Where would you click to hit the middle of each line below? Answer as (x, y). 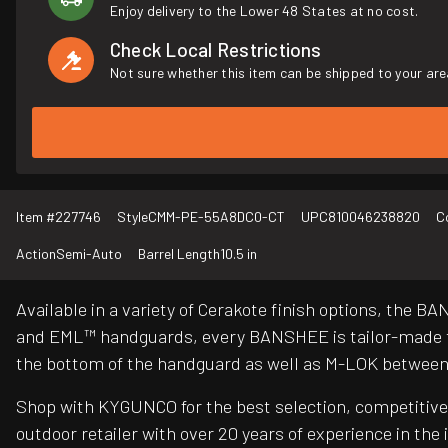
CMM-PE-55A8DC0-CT (216, 217)
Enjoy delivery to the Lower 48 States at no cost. (264, 10)
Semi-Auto (89, 254)
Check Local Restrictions (216, 49)
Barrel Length (179, 254)
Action (36, 254)
